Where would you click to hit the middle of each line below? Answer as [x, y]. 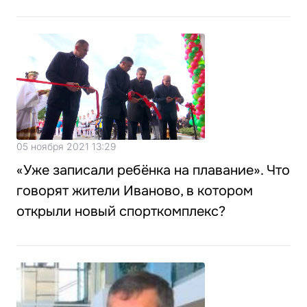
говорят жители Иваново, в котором [135, 191]
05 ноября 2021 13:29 [66, 146]
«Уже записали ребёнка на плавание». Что [153, 170]
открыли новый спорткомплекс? [121, 211]
